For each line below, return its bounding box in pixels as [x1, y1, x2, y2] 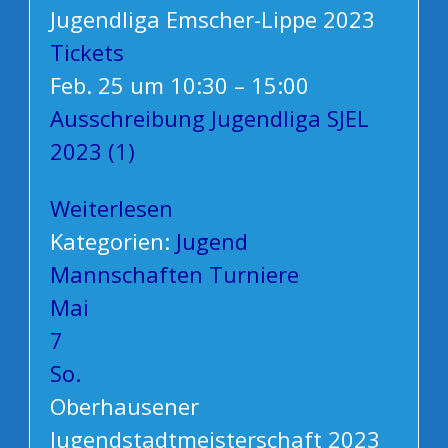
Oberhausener [49, 391, 199, 422]
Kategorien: [49, 226, 176, 257]
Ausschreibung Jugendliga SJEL [49, 103, 369, 134]
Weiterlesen [49, 193, 173, 224]
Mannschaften [49, 259, 203, 290]
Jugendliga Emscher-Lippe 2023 [49, 4, 375, 35]
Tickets [49, 37, 124, 68]
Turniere [208, 259, 299, 290]
